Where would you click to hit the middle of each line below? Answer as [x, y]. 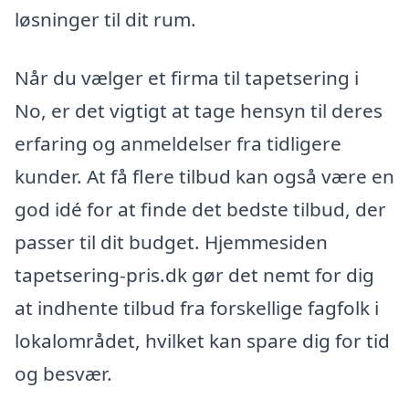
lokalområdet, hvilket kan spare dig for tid [202, 341]
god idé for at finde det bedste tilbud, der [200, 210]
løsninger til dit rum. [105, 20]
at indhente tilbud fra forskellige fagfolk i [197, 308]
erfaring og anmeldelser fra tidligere [178, 144]
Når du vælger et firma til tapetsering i [187, 78]
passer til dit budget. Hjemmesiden [171, 242]
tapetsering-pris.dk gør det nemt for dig [194, 275]
